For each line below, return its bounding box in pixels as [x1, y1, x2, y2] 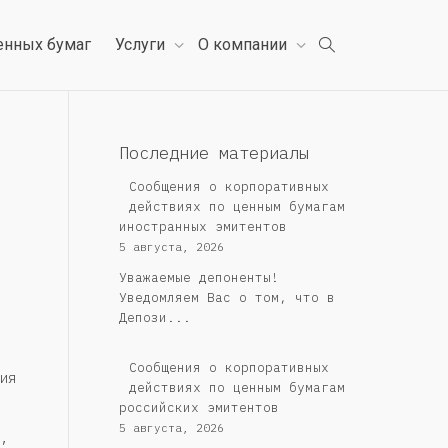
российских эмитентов [118, 399, 279, 417]
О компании [198, 35, 291, 54]
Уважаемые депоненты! [118, 269, 279, 287]
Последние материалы [118, 142, 309, 164]
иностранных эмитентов [118, 218, 287, 235]
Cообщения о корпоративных [128, 359, 329, 377]
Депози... [118, 309, 191, 327]
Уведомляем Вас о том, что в [118, 289, 335, 307]
